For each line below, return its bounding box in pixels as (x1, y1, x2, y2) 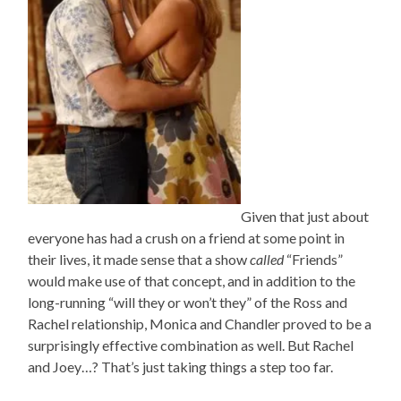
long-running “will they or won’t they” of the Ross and (28, 293, 348, 311)
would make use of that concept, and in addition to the (28, 271, 356, 289)
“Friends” (284, 250, 344, 268)
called (250, 250, 285, 268)
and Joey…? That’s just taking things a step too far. (28, 357, 334, 375)
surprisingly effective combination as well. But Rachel (28, 336, 354, 354)
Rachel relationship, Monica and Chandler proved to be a (28, 314, 372, 332)
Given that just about (241, 207, 370, 225)
